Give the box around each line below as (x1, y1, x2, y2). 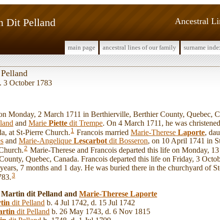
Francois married (75, 128, 131, 137)
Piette (49, 118, 67, 127)
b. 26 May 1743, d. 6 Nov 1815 (50, 207, 150, 216)
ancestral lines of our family (103, 44, 176, 51)
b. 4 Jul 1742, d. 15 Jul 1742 (45, 198, 135, 207)
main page (68, 44, 95, 51)
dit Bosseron (107, 137, 148, 145)
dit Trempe (67, 118, 103, 127)
